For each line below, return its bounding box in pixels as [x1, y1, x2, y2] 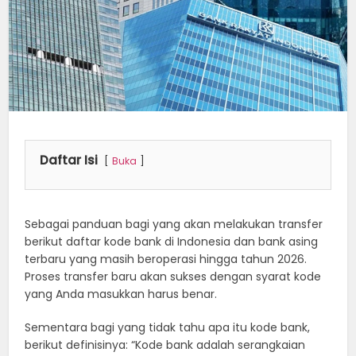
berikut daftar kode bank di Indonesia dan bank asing [25, 233, 319, 250]
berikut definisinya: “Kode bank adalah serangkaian [25, 336, 306, 353]
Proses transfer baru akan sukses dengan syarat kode [25, 268, 322, 284]
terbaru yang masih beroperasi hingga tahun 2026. [25, 250, 308, 267]
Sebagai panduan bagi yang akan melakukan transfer [25, 215, 323, 232]
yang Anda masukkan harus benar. [25, 285, 218, 302]
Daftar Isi [40, 151, 99, 168]
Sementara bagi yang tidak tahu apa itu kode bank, [25, 319, 311, 335]
